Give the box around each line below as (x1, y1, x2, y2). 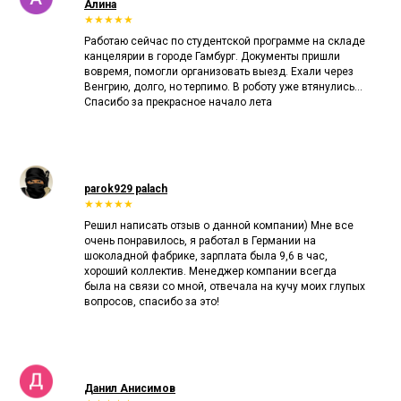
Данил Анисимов (84, 381, 175, 395)
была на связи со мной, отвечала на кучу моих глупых (84, 279, 365, 293)
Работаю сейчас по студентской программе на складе (84, 34, 365, 47)
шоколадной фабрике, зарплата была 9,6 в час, (84, 249, 328, 262)
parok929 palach (84, 182, 167, 195)
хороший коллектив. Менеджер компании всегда (84, 264, 337, 277)
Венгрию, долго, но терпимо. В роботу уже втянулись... (84, 80, 363, 93)
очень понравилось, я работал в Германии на (84, 234, 316, 247)
